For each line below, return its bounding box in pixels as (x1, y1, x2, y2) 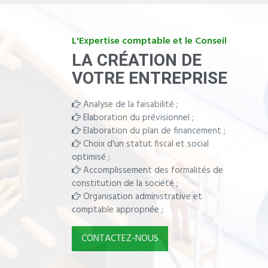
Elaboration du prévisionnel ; (81, 110, 194, 125)
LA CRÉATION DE (72, 50, 202, 70)
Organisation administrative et (81, 189, 202, 204)
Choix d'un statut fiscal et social (81, 136, 209, 151)
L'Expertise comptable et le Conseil (72, 33, 227, 49)
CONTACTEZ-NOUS (81, 230, 159, 246)
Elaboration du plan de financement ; (81, 123, 226, 138)
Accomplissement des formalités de (81, 163, 223, 178)
